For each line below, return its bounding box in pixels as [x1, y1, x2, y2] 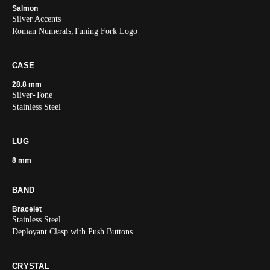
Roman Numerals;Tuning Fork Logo [12, 27, 137, 36]
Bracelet [12, 205, 42, 213]
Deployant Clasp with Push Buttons [12, 227, 133, 236]
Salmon [12, 4, 38, 13]
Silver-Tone [12, 90, 52, 99]
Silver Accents [12, 14, 61, 24]
